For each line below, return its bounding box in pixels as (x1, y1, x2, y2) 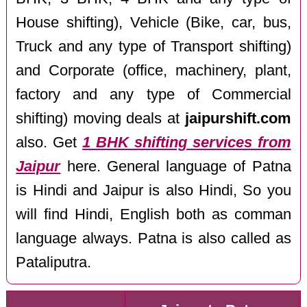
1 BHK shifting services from (82, 134, 291, 151)
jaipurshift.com (184, 110, 291, 127)
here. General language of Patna (60, 158, 291, 175)
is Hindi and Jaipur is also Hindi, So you (16, 182, 291, 199)
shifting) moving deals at (16, 110, 185, 127)
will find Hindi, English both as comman (16, 206, 291, 223)
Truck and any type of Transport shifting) (16, 38, 291, 55)
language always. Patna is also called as (16, 230, 291, 247)
